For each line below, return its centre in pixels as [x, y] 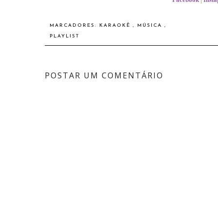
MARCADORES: [74, 26]
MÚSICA [151, 26]
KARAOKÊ [116, 26]
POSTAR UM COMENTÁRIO [104, 76]
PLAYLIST [64, 36]
